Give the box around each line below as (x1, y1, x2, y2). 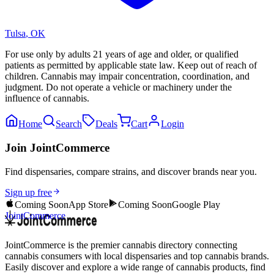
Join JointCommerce (5, 141, 109, 154)
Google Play (172, 199, 220, 210)
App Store (68, 199, 108, 210)
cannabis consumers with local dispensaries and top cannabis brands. (5, 250, 269, 261)
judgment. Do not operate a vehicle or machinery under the (5, 82, 232, 93)
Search (56, 119, 82, 130)
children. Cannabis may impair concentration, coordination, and (5, 71, 250, 82)
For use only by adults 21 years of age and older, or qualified (5, 49, 239, 60)
